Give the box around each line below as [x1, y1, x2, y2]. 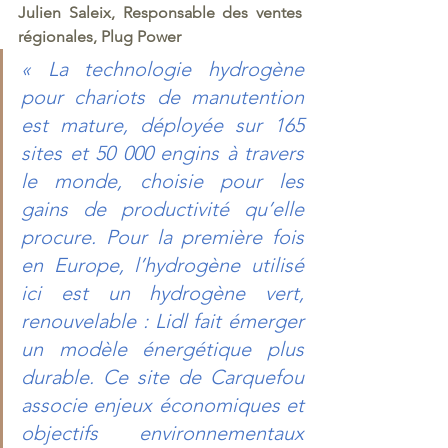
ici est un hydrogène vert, [21, 280, 304, 305]
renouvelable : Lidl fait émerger [21, 308, 304, 333]
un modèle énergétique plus [21, 336, 304, 361]
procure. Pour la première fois [21, 224, 304, 249]
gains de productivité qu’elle [21, 196, 304, 221]
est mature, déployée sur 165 [21, 112, 304, 137]
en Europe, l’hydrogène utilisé [21, 252, 304, 277]
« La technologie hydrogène [21, 56, 304, 81]
